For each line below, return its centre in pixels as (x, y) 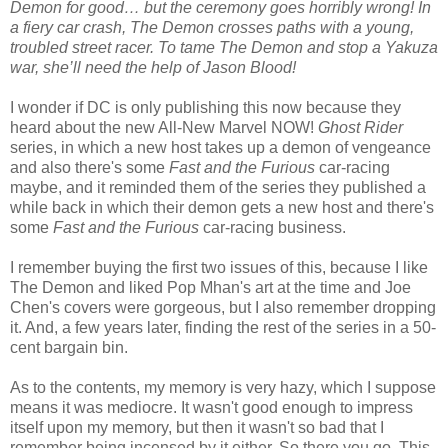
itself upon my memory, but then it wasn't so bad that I (197, 427)
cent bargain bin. (69, 347)
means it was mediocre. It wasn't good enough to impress (211, 407)
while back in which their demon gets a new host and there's (222, 207)
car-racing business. (274, 227)
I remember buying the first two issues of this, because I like (219, 267)
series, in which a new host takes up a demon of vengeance (220, 147)
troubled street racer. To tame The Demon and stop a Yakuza (224, 47)
